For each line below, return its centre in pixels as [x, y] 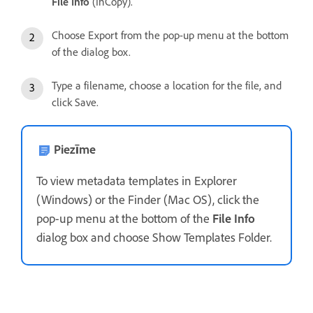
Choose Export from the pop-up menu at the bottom [170, 35]
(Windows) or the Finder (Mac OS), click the [148, 199]
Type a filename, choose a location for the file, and [167, 85]
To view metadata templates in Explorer [137, 181]
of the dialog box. [91, 52]
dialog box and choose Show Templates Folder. [154, 237]
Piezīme [75, 149]
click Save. [75, 102]
